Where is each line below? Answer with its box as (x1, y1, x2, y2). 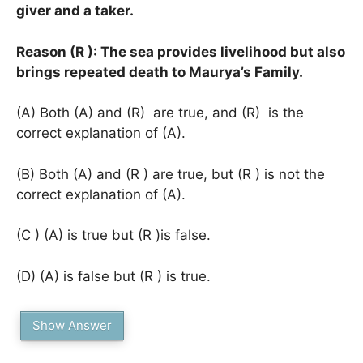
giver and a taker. (16, 2, 134, 19)
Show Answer (32, 318, 112, 333)
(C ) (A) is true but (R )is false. (16, 227, 211, 243)
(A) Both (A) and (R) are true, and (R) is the (16, 105, 304, 121)
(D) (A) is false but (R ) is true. (16, 267, 211, 284)
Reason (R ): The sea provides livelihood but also (16, 43, 345, 60)
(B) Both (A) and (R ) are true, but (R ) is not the (16, 165, 325, 182)
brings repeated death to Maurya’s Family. (16, 63, 303, 80)
